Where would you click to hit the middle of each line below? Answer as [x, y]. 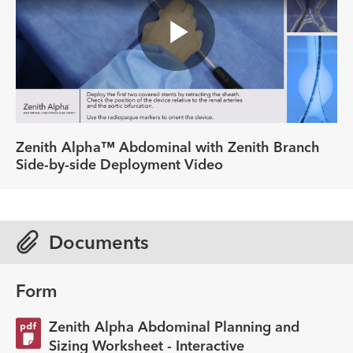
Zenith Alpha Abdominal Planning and [174, 326]
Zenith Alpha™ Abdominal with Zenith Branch [168, 147]
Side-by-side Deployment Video [119, 164]
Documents [99, 242]
